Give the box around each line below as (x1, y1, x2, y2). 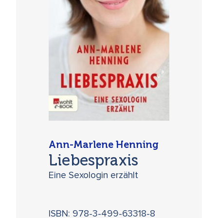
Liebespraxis (49, 150, 138, 169)
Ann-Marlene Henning (49, 139, 159, 151)
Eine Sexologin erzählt (49, 170, 139, 180)
